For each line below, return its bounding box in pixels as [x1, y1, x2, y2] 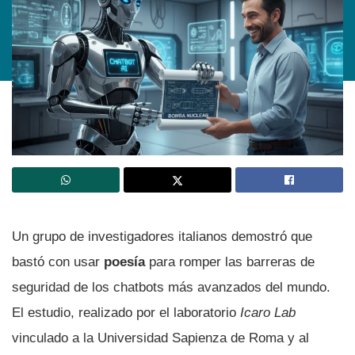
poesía [104, 254, 145, 269]
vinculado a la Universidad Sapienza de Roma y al [12, 330, 309, 345]
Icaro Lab [236, 304, 296, 320]
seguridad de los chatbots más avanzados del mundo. [12, 279, 330, 295]
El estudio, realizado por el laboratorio [12, 304, 236, 320]
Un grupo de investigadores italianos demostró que [12, 228, 312, 244]
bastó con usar [12, 254, 104, 269]
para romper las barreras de [145, 254, 315, 269]
